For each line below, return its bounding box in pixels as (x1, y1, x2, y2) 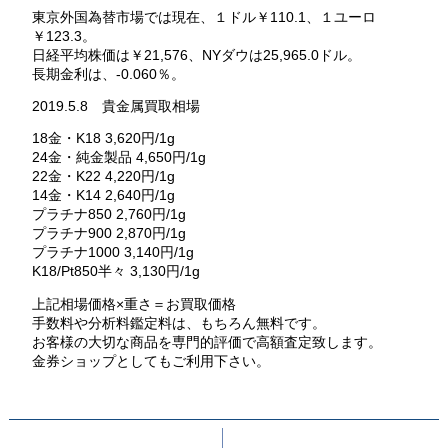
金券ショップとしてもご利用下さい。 (31, 352, 270, 369)
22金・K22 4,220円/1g (31, 168, 175, 185)
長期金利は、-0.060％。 (31, 65, 185, 82)
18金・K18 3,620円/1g (31, 130, 175, 147)
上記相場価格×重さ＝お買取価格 (31, 295, 250, 312)
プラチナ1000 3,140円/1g (31, 244, 194, 261)
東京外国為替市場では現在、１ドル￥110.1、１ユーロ (31, 8, 376, 25)
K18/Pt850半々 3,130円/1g (31, 263, 200, 280)
